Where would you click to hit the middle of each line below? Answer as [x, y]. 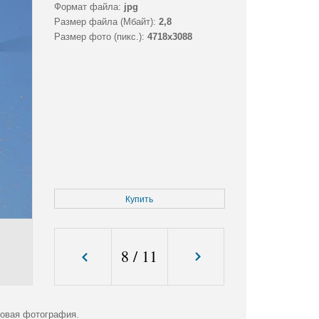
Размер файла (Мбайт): [105, 22]
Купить [140, 200]
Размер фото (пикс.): [99, 37]
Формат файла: [87, 7]
